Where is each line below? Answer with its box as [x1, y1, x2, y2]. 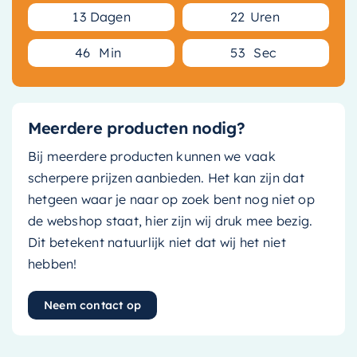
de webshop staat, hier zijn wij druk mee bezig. [27, 213, 313, 229]
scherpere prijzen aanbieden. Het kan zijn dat [27, 170, 304, 186]
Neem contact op [43, 298, 142, 313]
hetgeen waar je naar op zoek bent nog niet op [27, 191, 315, 208]
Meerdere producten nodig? [27, 118, 245, 139]
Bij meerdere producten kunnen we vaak [27, 148, 276, 165]
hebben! [27, 256, 77, 273]
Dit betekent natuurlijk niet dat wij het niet [27, 234, 286, 251]
